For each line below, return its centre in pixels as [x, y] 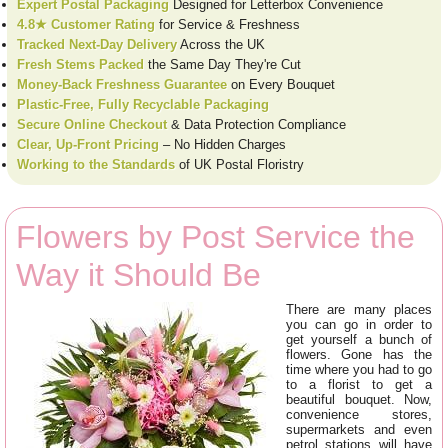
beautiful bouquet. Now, [359, 399]
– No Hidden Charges [222, 144]
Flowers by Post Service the [215, 236]
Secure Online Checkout [92, 124]
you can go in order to [359, 324]
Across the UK [221, 44]
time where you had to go [359, 369]
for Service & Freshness [227, 24]
